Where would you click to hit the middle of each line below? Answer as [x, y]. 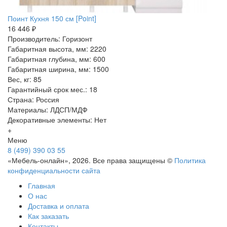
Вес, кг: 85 [25, 79]
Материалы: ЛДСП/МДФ [48, 109]
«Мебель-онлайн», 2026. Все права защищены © [91, 160]
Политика [190, 160]
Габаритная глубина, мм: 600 [56, 59]
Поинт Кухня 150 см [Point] [52, 18]
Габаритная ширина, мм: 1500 [58, 69]
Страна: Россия [33, 99]
